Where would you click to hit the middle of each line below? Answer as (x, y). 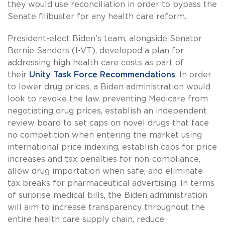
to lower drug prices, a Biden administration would (109, 87)
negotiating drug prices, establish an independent (107, 111)
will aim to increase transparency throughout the (106, 208)
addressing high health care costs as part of (96, 63)
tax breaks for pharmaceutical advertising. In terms (111, 184)
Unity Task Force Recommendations (102, 75)
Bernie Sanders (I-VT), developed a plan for (96, 51)
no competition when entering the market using (105, 135)
